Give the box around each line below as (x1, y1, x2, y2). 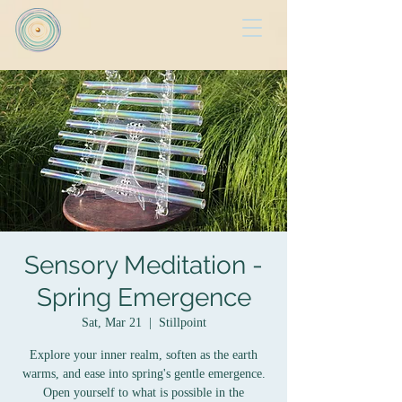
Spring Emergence (36, 283, 251, 312)
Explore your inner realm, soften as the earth (30, 348, 258, 362)
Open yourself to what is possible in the (43, 386, 244, 399)
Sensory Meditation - (24, 250, 263, 280)
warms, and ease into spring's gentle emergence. (22, 367, 266, 380)
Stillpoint (158, 316, 206, 329)
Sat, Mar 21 (81, 316, 142, 329)
